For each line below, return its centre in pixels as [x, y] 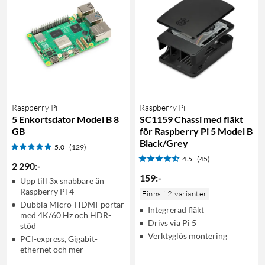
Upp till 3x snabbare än [62, 180]
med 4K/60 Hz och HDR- [66, 215]
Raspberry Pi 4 [47, 191]
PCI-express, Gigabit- [59, 238]
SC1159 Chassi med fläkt [191, 119]
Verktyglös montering [188, 235]
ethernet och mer [52, 249]
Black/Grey [164, 143]
